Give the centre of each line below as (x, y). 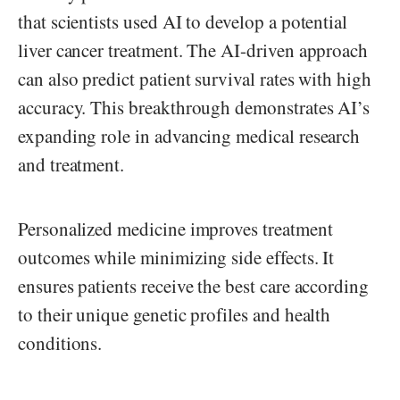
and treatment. (71, 164)
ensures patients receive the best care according (193, 285)
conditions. (63, 342)
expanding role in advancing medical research (189, 135)
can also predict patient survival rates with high (195, 78)
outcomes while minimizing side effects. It (176, 257)
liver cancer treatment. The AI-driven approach (193, 50)
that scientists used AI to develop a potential (183, 21)
